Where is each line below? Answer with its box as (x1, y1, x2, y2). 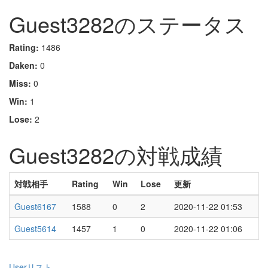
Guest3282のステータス (9, 8, 246, 39)
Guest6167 (14, 200, 56, 212)
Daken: (9, 59, 38, 71)
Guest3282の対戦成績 (9, 139, 223, 170)
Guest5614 (14, 223, 56, 234)
